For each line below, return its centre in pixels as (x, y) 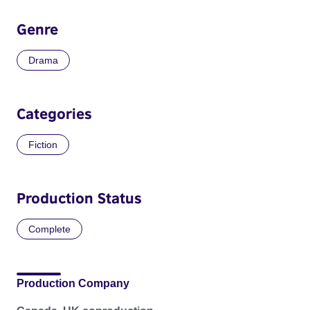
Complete (49, 229)
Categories (54, 113)
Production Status (79, 198)
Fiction (43, 144)
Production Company (73, 283)
